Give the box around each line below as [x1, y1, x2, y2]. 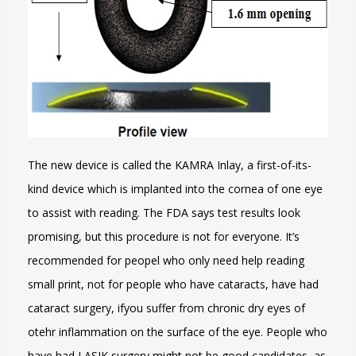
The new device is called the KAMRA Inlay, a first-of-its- [28, 157, 311, 172]
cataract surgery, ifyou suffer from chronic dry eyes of [28, 300, 305, 315]
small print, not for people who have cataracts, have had [28, 277, 319, 292]
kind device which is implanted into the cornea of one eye [28, 181, 323, 196]
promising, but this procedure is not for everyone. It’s [28, 229, 300, 244]
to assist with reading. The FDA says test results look [28, 205, 300, 220]
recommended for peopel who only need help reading [28, 253, 304, 268]
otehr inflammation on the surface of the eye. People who [28, 324, 327, 339]
